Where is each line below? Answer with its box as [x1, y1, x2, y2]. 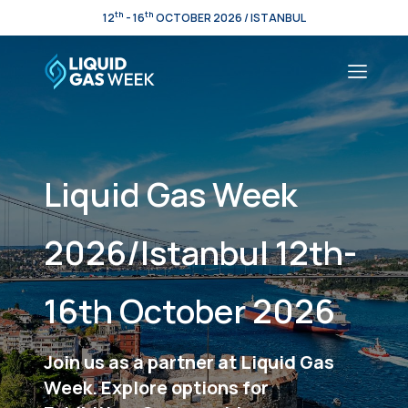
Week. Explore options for [44, 375, 269, 400]
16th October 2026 [44, 289, 335, 333]
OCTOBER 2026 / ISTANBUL [153, 9, 306, 25]
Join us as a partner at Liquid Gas [44, 350, 334, 374]
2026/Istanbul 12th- [44, 230, 357, 275]
